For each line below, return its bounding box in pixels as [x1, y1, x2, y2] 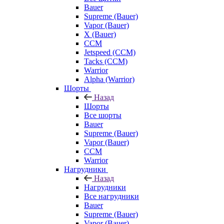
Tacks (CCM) [84, 56, 127, 65]
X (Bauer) [84, 29, 116, 38]
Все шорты [84, 110, 121, 119]
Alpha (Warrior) [84, 74, 134, 83]
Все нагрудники [84, 191, 139, 200]
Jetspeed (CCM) [84, 47, 135, 56]
